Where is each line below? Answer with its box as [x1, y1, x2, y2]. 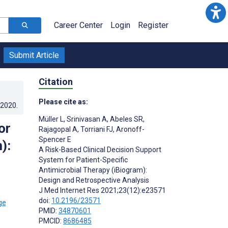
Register [138, 20, 168, 30]
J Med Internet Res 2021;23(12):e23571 [39, 186, 166, 194]
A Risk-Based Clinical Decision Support [39, 145, 161, 154]
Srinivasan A [65, 115, 107, 123]
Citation [39, 76, 73, 87]
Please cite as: [39, 97, 88, 106]
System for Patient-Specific [39, 155, 128, 164]
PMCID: [39, 216, 63, 225]
